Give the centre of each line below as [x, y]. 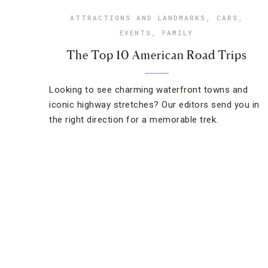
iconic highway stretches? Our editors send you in [154, 105]
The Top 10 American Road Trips [156, 55]
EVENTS [136, 33]
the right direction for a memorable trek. [134, 120]
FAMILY [178, 33]
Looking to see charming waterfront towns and [148, 90]
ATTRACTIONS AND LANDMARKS [138, 18]
